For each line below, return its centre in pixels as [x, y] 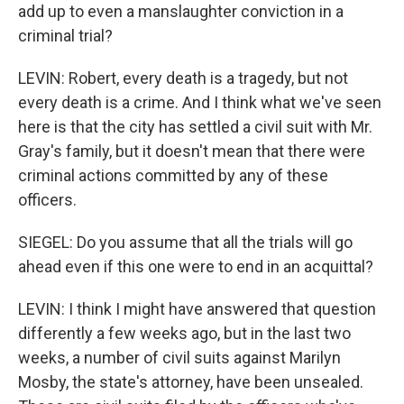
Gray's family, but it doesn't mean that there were [192, 151]
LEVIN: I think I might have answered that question [197, 309]
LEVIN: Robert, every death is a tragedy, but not [183, 78]
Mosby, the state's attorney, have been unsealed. [191, 382]
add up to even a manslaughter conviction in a [181, 11]
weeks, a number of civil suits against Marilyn [179, 358]
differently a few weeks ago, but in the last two [184, 333]
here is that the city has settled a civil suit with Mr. [195, 127]
